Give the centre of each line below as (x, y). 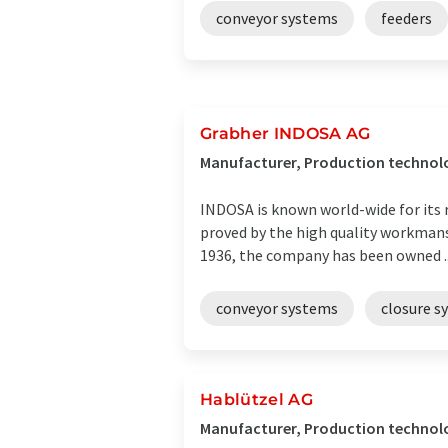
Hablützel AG (256, 399)
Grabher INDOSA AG (285, 133)
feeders (406, 18)
